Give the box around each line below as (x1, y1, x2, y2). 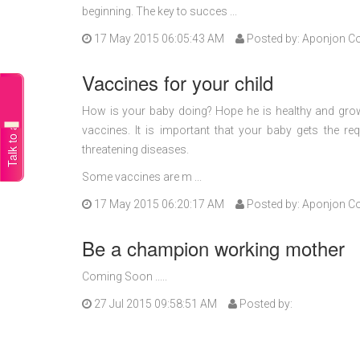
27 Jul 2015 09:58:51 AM (92, 297, 217, 310)
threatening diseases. (82, 143, 189, 156)
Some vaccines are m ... (82, 170, 202, 183)
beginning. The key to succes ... (82, 5, 237, 18)
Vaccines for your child (82, 68, 273, 96)
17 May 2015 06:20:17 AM (92, 198, 224, 211)
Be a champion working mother (82, 234, 345, 262)
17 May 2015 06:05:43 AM (92, 32, 224, 45)
